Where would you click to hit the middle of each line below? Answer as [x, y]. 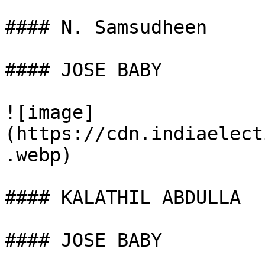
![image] [50, 112]
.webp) [38, 155]
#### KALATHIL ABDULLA [123, 198]
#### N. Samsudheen [106, 27]
